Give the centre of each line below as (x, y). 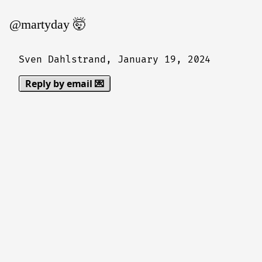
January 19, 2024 (164, 60)
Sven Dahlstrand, (68, 60)
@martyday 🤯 (48, 24)
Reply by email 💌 (65, 84)
